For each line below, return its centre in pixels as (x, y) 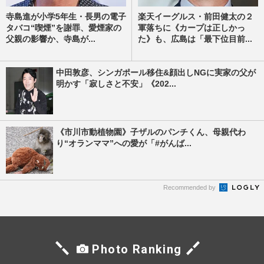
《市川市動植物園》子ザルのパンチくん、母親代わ (151, 132)
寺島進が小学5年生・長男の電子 (66, 16)
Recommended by (190, 187)
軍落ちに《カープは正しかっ (192, 27)
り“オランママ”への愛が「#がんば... (124, 143)
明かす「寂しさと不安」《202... (116, 83)
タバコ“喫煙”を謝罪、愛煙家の (64, 27)
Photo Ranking (137, 249)
